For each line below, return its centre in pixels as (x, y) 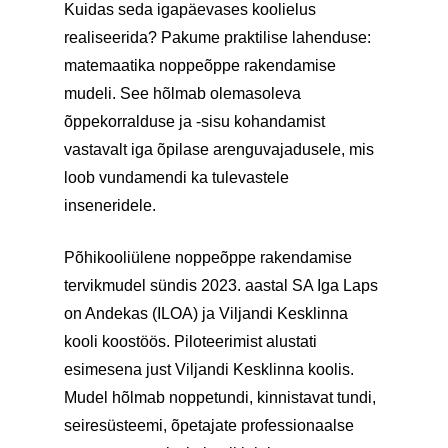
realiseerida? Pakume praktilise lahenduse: (217, 37)
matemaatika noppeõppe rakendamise (200, 65)
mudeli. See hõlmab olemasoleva (182, 93)
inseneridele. (110, 205)
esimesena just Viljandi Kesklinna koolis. (209, 369)
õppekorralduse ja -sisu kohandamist (194, 121)
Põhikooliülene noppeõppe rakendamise (208, 257)
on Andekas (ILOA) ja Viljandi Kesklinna (206, 313)
